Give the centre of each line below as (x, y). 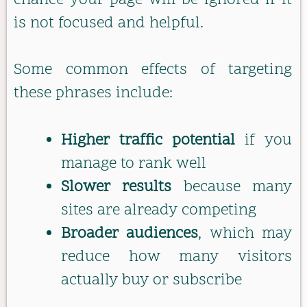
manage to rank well (134, 164)
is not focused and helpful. (109, 23)
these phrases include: (93, 94)
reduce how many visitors (176, 257)
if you (263, 140)
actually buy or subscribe (151, 280)
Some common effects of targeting (153, 71)
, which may (245, 234)
